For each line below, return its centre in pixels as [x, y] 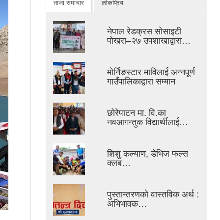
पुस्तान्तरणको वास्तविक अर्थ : [153, 194]
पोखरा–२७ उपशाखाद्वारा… [149, 40]
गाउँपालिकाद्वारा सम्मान [141, 81]
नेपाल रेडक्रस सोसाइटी [144, 31]
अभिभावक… [127, 203]
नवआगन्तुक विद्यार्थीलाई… [147, 122]
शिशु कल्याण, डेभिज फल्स [147, 153]
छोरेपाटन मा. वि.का [136, 112]
